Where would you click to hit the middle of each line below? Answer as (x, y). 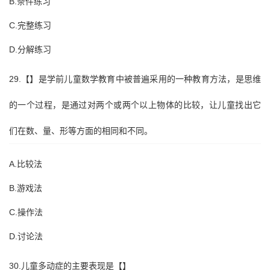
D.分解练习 (30, 49)
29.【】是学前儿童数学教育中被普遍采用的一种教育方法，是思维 (135, 79)
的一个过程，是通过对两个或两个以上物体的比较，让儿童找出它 (135, 105)
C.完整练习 (30, 25)
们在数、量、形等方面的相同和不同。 (81, 131)
